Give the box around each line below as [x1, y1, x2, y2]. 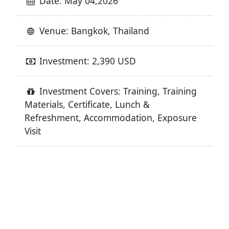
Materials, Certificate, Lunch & [25, 98, 150, 110]
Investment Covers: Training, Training [37, 84, 197, 97]
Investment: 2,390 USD [37, 54, 136, 67]
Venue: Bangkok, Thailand [37, 24, 150, 37]
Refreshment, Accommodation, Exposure [25, 111, 197, 124]
